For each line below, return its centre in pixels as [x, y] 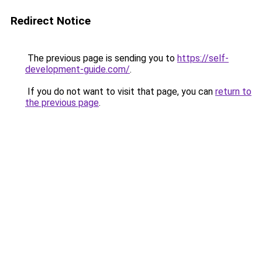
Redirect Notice [51, 21]
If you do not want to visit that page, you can [120, 92]
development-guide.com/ [77, 69]
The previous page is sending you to [101, 58]
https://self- [203, 58]
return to [233, 92]
